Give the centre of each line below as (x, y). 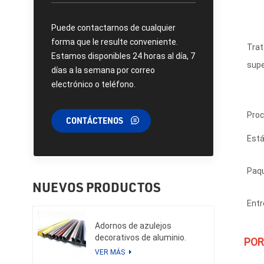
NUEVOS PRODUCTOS (97, 187)
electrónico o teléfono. (94, 84)
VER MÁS (110, 252)
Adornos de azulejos (133, 225)
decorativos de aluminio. (140, 237)
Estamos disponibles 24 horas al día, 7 (123, 56)
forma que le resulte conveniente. (115, 42)
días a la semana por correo (103, 70)
